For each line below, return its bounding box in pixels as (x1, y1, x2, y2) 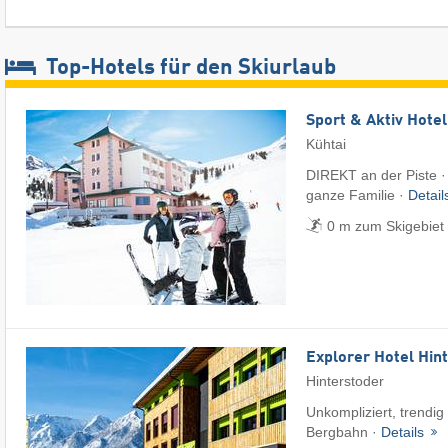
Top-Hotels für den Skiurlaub (41, 56, 336, 79)
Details (381, 424, 428, 441)
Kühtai (306, 135, 346, 152)
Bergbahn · (306, 424, 381, 441)
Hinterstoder (306, 373, 384, 390)
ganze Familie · (306, 186, 408, 203)
